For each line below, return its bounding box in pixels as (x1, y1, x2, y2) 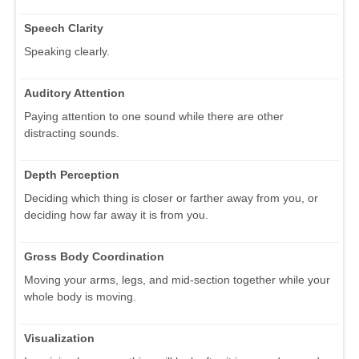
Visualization (24, 332, 95, 345)
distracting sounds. (24, 127, 119, 140)
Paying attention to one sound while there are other (24, 110, 284, 123)
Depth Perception (24, 168, 119, 182)
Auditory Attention (24, 87, 125, 100)
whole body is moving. (24, 290, 136, 304)
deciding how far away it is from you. (24, 208, 208, 222)
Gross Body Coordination (24, 250, 164, 264)
